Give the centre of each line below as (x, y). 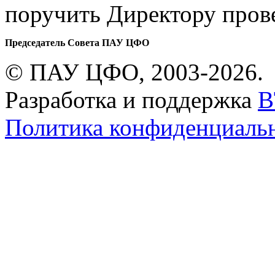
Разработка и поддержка (131, 99)
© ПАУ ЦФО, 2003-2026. (134, 72)
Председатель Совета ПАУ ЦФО (77, 42)
